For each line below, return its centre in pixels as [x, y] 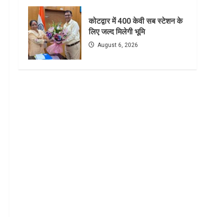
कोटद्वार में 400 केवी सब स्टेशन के [136, 21]
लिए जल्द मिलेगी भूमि [118, 32]
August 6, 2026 [117, 45]
